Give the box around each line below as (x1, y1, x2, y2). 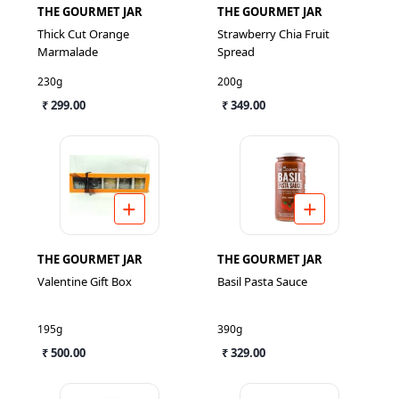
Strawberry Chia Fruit (216, 26, 330, 42)
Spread (216, 44, 255, 60)
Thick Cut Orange (37, 26, 129, 42)
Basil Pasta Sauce (216, 273, 307, 289)
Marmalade (37, 44, 98, 60)
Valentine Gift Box (37, 273, 132, 289)
